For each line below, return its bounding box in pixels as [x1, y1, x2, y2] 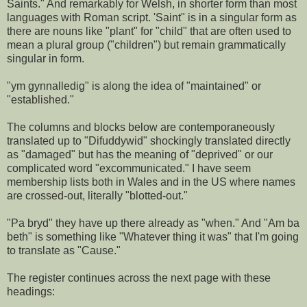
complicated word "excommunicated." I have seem [7, 162, 251, 174]
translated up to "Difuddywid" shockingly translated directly [7, 134, 291, 147]
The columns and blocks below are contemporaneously [7, 121, 275, 133]
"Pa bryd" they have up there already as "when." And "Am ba [7, 217, 299, 229]
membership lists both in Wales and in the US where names [7, 175, 295, 188]
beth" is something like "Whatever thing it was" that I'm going [7, 230, 299, 243]
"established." [7, 93, 74, 106]
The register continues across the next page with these [7, 271, 271, 284]
